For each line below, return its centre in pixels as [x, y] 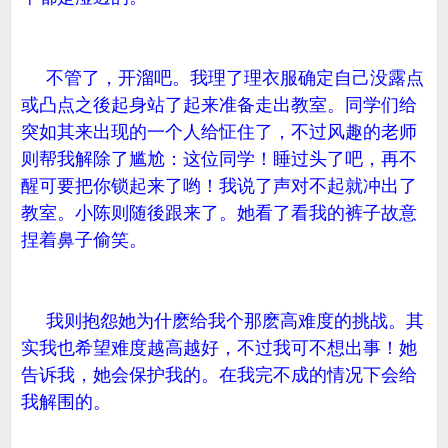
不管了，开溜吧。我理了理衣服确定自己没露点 [222, 78]
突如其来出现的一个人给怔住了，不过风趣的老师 [219, 132]
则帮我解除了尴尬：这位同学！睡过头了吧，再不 [219, 159]
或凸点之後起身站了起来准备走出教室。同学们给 [219, 105]
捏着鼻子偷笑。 [84, 240]
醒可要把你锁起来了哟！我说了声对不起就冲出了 [219, 186]
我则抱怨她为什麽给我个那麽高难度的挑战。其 [222, 321]
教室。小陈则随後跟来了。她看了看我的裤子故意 [219, 213]
